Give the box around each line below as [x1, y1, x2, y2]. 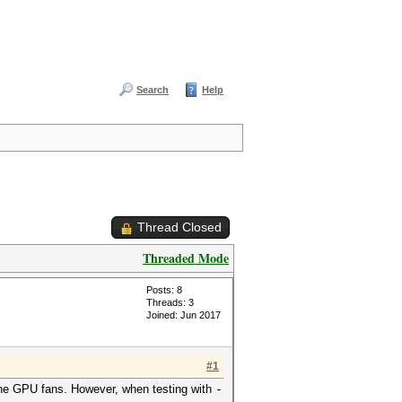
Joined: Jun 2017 [146, 310, 221, 320]
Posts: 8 [146, 284, 182, 295]
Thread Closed [137, 220, 222, 234]
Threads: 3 [146, 297, 194, 308]
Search [136, 84, 169, 95]
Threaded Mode [143, 249, 229, 267]
